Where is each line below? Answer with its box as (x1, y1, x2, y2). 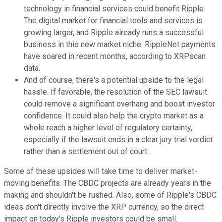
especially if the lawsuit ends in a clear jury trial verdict (24, 134, 213, 144)
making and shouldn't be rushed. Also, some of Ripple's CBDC (4, 190, 217, 200)
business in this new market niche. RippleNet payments (24, 39, 216, 49)
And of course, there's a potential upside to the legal (24, 75, 204, 85)
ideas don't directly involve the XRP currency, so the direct (4, 202, 204, 212)
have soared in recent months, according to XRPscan (24, 51, 206, 61)
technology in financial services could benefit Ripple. (24, 3, 205, 13)
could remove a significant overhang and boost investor (24, 99, 215, 109)
